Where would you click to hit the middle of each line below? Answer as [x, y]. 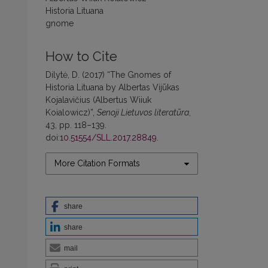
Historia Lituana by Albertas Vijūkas [112, 88]
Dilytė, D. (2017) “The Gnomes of [108, 75]
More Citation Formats [97, 164]
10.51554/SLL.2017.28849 [108, 138]
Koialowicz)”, [71, 113]
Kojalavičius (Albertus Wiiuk [98, 100]
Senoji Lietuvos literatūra [143, 113]
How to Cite [81, 57]
